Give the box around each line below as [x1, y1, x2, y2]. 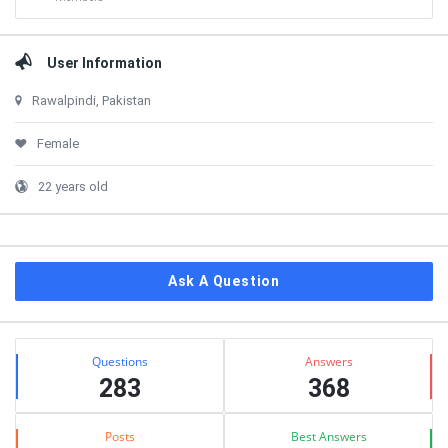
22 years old [38, 179, 108, 194]
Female [37, 136, 79, 151]
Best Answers [290, 428, 367, 445]
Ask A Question [167, 273, 281, 289]
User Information [47, 55, 162, 71]
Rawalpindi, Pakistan [32, 93, 151, 108]
